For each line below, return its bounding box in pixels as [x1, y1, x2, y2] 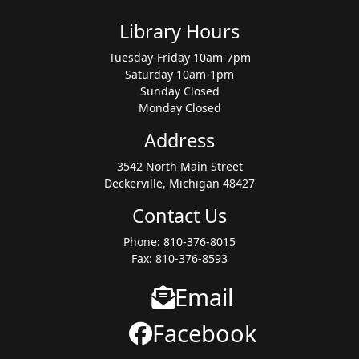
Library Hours [119, 18, 240, 44]
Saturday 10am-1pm [125, 66, 234, 82]
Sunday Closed [139, 83, 220, 99]
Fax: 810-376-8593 [131, 250, 228, 266]
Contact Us [132, 202, 227, 228]
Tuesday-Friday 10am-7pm [108, 49, 251, 65]
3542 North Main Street [116, 158, 243, 174]
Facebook [151, 317, 256, 349]
